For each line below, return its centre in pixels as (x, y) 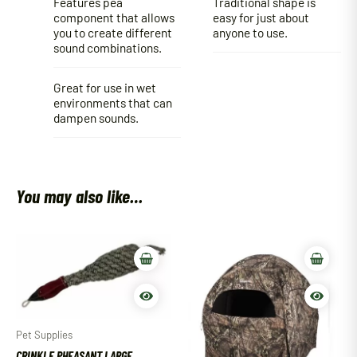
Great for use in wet (104, 87)
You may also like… (79, 196)
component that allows (114, 17)
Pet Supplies (44, 334)
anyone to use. (251, 32)
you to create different (112, 32)
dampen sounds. (96, 117)
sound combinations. (107, 47)
